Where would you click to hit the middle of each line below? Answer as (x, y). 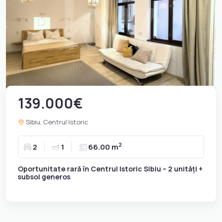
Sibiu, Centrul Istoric (56, 122)
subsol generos (44, 176)
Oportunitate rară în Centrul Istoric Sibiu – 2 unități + (110, 168)
